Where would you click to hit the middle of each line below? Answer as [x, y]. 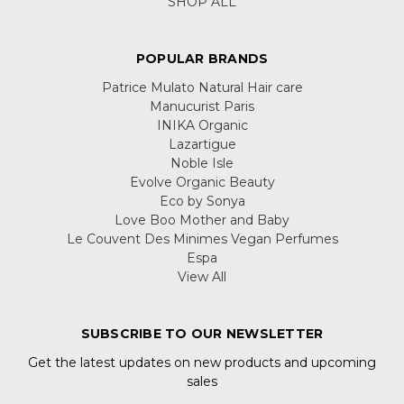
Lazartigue [202, 145]
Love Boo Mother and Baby [202, 220]
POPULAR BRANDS [202, 59]
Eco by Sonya [202, 202]
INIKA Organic [202, 126]
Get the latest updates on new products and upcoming [202, 363]
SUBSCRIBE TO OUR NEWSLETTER [202, 334]
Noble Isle [202, 164]
